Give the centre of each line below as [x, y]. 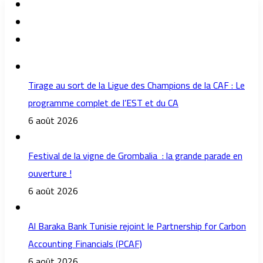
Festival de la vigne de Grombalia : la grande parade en [135, 156]
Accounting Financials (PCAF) [85, 244]
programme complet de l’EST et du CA [103, 103]
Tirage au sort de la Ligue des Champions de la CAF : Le [136, 85]
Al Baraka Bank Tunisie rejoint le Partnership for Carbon [137, 226]
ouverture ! [50, 173]
